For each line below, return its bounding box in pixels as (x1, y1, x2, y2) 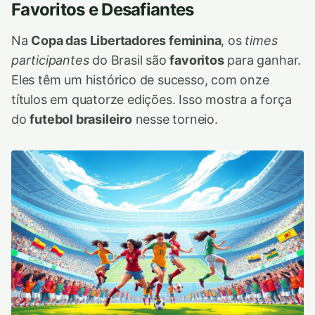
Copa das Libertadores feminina (31, 33, 221, 48)
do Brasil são (89, 53, 170, 67)
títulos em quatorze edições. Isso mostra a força (11, 92, 292, 107)
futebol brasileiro (30, 112, 132, 127)
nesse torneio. (131, 112, 218, 127)
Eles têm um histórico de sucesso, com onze (11, 72, 269, 87)
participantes (11, 53, 89, 67)
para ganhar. (224, 53, 302, 67)
